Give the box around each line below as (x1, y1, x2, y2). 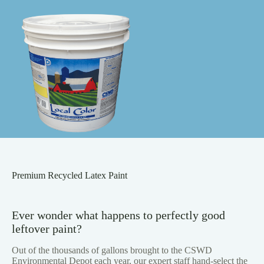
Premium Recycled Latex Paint (12, 170, 127, 180)
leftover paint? (12, 222, 82, 235)
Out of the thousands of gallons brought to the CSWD (12, 245, 212, 255)
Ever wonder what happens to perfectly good (12, 208, 225, 222)
